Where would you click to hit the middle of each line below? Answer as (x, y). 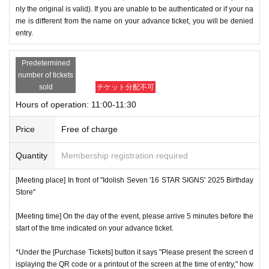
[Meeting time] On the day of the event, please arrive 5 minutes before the (134, 216)
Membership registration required (125, 155)
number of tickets (46, 75)
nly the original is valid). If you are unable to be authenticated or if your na (134, 9)
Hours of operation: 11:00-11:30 (76, 104)
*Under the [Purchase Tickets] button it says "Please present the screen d (134, 252)
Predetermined (46, 63)
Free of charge (89, 129)
